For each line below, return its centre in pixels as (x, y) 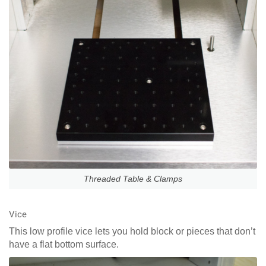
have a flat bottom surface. (64, 244)
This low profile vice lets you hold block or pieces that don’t (132, 231)
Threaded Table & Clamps (133, 178)
